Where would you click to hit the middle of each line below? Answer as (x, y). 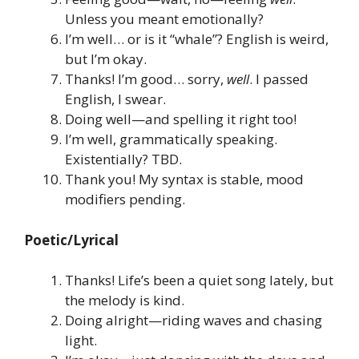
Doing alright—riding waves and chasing (194, 321)
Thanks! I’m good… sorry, (146, 79)
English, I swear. (115, 99)
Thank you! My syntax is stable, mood (184, 179)
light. (81, 341)
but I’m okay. (106, 59)
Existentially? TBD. (123, 159)
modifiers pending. (125, 200)
